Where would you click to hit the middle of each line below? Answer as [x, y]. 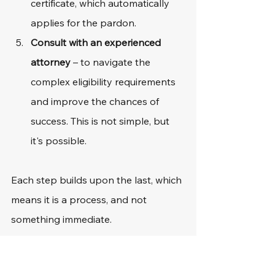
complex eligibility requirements [104, 82]
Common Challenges [90, 263]
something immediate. [63, 219]
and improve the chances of [96, 101]
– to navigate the [112, 62]
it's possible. [59, 141]
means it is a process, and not [80, 199]
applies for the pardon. [83, 23]
